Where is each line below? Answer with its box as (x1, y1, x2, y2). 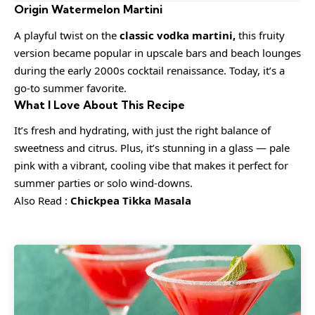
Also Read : (14, 193, 70, 208)
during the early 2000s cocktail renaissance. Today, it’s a (14, 63, 285, 77)
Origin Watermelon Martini (14, 2, 162, 17)
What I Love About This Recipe (14, 97, 185, 112)
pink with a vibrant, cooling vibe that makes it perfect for (14, 158, 288, 173)
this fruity (236, 27, 285, 42)
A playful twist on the (14, 27, 120, 42)
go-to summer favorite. (14, 80, 127, 95)
